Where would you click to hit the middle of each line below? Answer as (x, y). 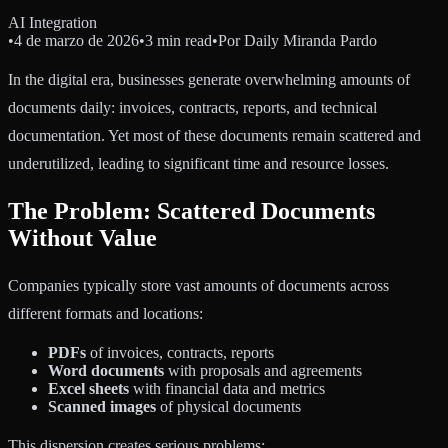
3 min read (178, 41)
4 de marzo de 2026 (76, 41)
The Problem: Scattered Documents (191, 211)
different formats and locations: (105, 314)
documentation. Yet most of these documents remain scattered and (214, 136)
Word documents (106, 371)
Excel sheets (88, 389)
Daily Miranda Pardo (310, 41)
